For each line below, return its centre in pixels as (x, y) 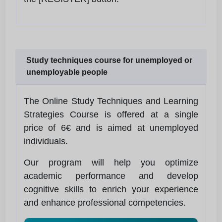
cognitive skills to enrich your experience (111, 189)
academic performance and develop (111, 176)
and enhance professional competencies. (105, 202)
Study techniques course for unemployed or (109, 60)
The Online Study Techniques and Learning (111, 101)
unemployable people (67, 72)
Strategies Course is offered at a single (111, 114)
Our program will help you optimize (111, 162)
